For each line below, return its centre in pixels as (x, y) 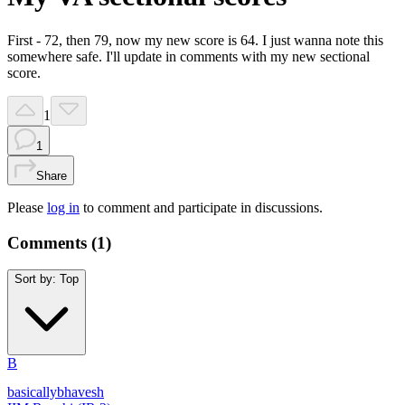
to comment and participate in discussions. (203, 207)
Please (25, 207)
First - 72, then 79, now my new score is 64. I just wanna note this (195, 40)
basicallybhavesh (56, 392)
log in (63, 207)
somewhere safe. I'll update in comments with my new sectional (188, 56)
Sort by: (35, 279)
